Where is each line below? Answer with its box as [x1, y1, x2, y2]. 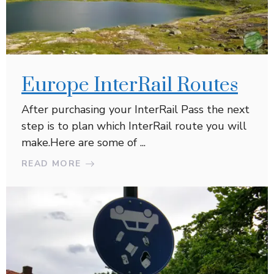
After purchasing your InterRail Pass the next [21, 102, 250, 117]
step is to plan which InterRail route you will [21, 119, 246, 134]
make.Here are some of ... [21, 135, 146, 150]
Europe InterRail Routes [21, 73, 238, 98]
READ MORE [21, 158, 81, 170]
